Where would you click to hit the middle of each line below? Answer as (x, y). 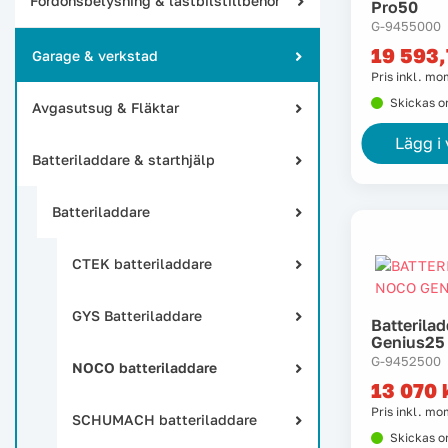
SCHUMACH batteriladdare (164, 419)
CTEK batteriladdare (142, 263)
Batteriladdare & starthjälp (123, 159)
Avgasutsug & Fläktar (105, 107)
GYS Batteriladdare (137, 315)
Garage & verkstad (95, 55)
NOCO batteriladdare (144, 367)
